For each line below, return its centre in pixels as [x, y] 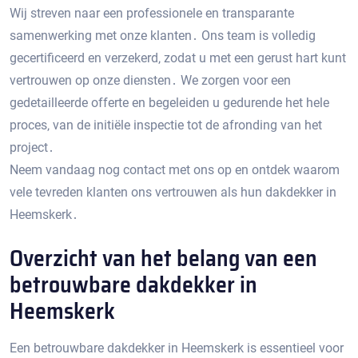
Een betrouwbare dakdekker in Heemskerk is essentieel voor [177, 348]
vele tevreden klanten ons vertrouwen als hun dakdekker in [173, 192]
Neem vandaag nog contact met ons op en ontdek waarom [175, 170]
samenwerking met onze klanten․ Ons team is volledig [163, 36]
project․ [32, 147]
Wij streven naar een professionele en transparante [152, 13]
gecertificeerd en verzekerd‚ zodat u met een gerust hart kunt [178, 58]
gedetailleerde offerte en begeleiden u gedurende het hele [169, 103]
